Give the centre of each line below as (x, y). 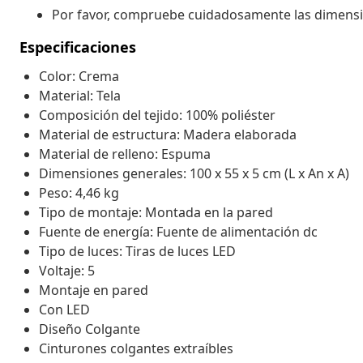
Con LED (64, 309)
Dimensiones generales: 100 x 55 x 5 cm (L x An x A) (194, 173)
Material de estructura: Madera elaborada (168, 134)
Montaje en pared (94, 290)
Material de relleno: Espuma (125, 154)
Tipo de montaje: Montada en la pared (156, 212)
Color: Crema (79, 76)
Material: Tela (80, 95)
